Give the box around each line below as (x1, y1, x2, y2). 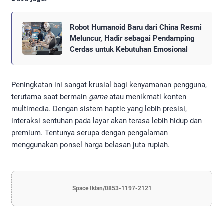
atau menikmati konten (107, 92, 186, 101)
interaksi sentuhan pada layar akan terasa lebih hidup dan (11, 116, 202, 125)
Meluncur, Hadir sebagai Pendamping (70, 33, 195, 43)
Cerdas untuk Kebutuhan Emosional (70, 44, 188, 54)
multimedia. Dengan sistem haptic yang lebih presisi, (11, 104, 187, 113)
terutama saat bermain (11, 92, 89, 101)
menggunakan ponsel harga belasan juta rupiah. (11, 140, 170, 149)
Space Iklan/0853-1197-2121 (72, 184, 152, 192)
